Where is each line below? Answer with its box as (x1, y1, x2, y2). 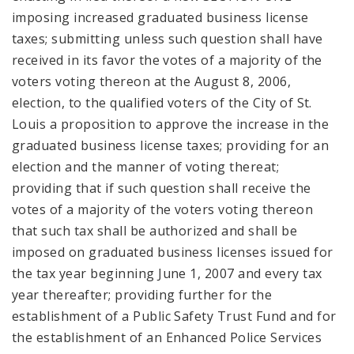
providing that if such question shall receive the (12, 179, 311, 197)
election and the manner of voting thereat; (12, 157, 280, 175)
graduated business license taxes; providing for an (12, 136, 330, 154)
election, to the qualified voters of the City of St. (12, 93, 312, 111)
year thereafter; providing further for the (12, 285, 273, 303)
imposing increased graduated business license (12, 8, 309, 26)
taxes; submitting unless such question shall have (12, 29, 323, 47)
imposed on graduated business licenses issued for (12, 243, 333, 261)
